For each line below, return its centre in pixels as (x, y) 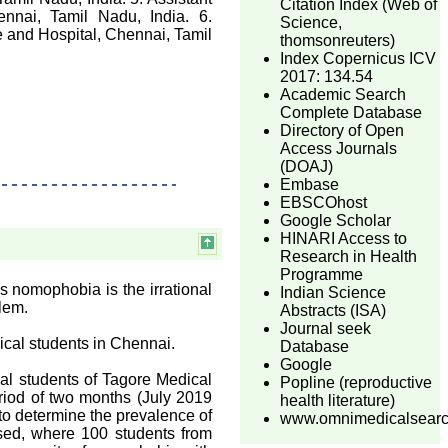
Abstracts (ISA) (333, 310)
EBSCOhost (323, 202)
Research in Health (348, 256)
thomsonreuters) (337, 40)
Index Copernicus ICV (358, 58)
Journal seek (325, 328)
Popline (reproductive (356, 382)
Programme (321, 274)
